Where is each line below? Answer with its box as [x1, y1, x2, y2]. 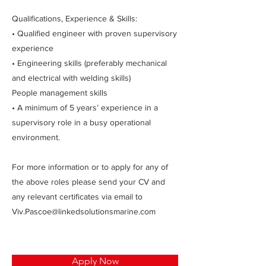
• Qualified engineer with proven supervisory [12, 28, 177, 38]
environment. [12, 132, 60, 142]
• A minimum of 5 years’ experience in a [12, 103, 158, 112]
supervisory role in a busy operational [12, 118, 151, 127]
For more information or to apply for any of [12, 162, 168, 172]
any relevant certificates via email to [12, 192, 142, 201]
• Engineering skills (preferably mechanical [12, 58, 167, 68]
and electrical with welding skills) [12, 73, 131, 83]
